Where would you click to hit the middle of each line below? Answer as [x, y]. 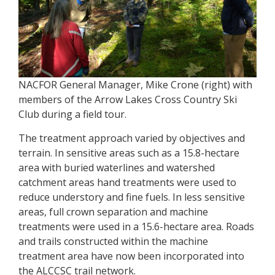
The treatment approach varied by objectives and [132, 138]
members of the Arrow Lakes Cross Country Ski [128, 100]
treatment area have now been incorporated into [131, 256]
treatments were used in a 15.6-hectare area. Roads [136, 227]
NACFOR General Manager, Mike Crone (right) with [135, 85]
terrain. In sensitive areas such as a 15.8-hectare [129, 153]
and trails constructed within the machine [113, 242]
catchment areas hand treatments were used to [127, 183]
